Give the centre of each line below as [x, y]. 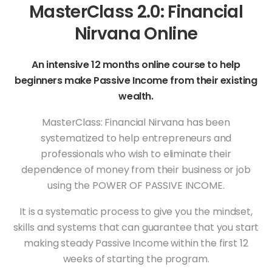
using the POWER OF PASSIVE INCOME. [136, 185]
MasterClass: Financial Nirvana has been [136, 122]
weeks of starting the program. [136, 259]
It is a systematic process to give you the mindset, [136, 211]
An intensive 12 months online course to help [136, 64]
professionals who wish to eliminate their [136, 154]
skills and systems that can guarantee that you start [136, 227]
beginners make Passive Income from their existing [136, 80]
